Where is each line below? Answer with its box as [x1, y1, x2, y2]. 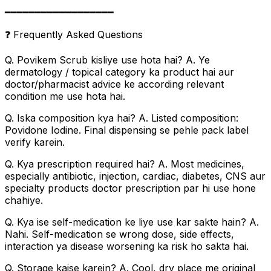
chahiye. [5, 194, 43, 206]
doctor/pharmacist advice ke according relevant [5, 77, 224, 90]
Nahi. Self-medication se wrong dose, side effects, [5, 227, 234, 240]
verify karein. [5, 135, 65, 148]
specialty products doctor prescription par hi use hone [5, 181, 256, 194]
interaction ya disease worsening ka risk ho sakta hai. [5, 240, 249, 252]
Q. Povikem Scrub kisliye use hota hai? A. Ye [5, 53, 210, 66]
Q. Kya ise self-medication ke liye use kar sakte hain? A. [5, 215, 259, 228]
